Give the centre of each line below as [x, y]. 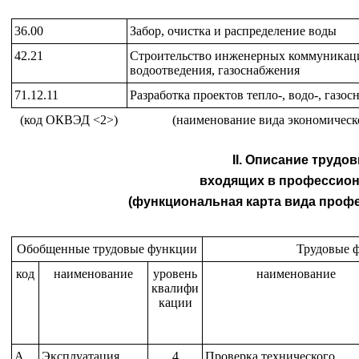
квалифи [175, 288]
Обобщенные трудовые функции [107, 249]
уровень [175, 274]
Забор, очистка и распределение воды [233, 31]
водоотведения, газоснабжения [214, 70]
